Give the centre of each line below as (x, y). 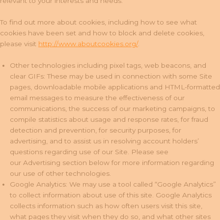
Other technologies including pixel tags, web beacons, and (108, 65)
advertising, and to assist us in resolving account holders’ (104, 141)
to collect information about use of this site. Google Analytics (111, 195)
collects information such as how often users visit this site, (106, 206)
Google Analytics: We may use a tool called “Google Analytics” (113, 184)
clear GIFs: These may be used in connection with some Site (111, 76)
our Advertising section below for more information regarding (112, 162)
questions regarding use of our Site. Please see (89, 151)
